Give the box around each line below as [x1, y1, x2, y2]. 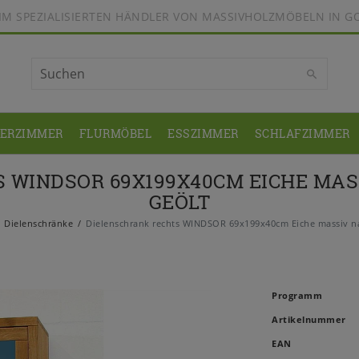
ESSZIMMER [167, 126, 239, 142]
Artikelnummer [272, 313, 346, 326]
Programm [272, 289, 322, 302]
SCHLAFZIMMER [254, 126, 350, 142]
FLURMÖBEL [79, 126, 152, 142]
